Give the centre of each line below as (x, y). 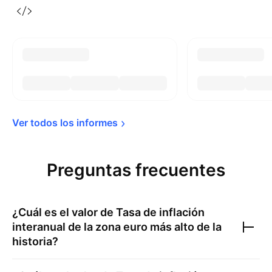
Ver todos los (44, 123)
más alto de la (185, 227)
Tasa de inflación (160, 212)
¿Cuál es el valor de (64, 212)
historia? (35, 241)
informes (97, 123)
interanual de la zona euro (80, 227)
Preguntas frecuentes (136, 170)
